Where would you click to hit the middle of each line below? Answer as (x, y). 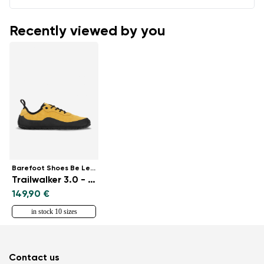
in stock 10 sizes (54, 211)
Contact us (34, 258)
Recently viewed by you (88, 31)
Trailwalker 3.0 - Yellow (92, 180)
